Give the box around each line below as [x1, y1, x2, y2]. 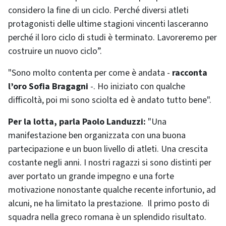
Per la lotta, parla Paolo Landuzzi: [8, 116, 146, 129]
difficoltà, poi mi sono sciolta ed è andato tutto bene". [8, 94, 211, 107]
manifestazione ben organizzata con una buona [8, 129, 186, 142]
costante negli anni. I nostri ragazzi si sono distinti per [8, 156, 211, 169]
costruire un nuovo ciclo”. [8, 45, 102, 58]
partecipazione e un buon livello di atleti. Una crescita [8, 143, 208, 156]
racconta [172, 67, 207, 80]
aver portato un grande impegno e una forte [8, 170, 174, 183]
